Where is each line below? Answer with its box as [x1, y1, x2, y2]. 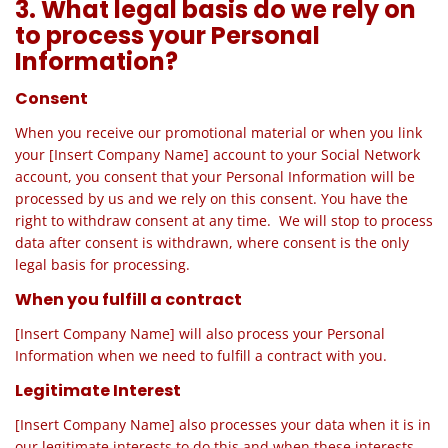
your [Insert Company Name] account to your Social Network [15, 145, 420, 164]
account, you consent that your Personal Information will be [15, 167, 415, 186]
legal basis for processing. [15, 255, 190, 274]
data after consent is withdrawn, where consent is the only [15, 233, 409, 252]
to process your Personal [15, 19, 320, 52]
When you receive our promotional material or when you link [15, 123, 422, 142]
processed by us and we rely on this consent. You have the [15, 189, 408, 208]
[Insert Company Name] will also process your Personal [15, 324, 385, 343]
